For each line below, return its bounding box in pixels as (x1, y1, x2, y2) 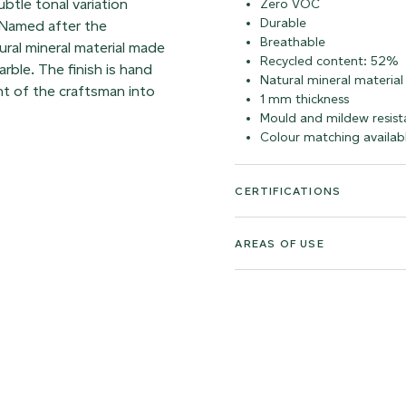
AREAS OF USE (235, 237, 324, 250)
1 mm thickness (260, 92, 350, 107)
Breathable (260, 34, 326, 50)
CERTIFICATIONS (235, 184, 342, 198)
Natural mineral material (260, 72, 404, 88)
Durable (260, 15, 307, 31)
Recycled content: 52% (260, 53, 400, 69)
